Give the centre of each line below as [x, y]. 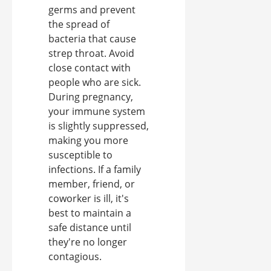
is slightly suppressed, [99, 126]
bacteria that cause [92, 38]
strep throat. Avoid [91, 53]
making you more [88, 140]
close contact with [90, 67]
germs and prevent [92, 9]
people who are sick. [95, 82]
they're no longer [88, 242]
